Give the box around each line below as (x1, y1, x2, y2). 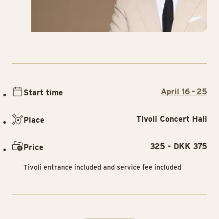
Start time (23, 88, 63, 97)
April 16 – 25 (161, 87, 207, 96)
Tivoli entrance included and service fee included (23, 163, 181, 172)
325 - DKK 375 (150, 141, 207, 151)
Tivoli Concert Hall (136, 114, 207, 124)
